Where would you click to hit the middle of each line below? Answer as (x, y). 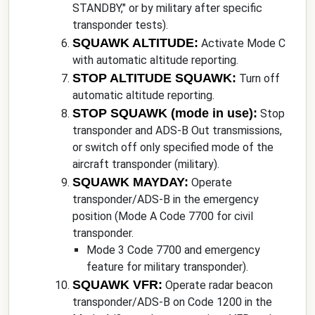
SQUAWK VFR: (117, 285)
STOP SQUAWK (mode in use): (165, 113)
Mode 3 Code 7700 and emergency (173, 250)
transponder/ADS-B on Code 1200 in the (172, 302)
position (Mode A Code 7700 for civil (163, 216)
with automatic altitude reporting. (155, 60)
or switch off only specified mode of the (173, 147)
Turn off (258, 78)
